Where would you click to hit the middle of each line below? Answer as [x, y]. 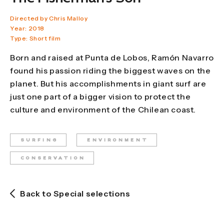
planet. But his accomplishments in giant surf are [108, 83]
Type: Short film [35, 38]
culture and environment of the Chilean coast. [103, 109]
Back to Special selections [75, 193]
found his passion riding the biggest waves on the [110, 70]
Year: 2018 [27, 28]
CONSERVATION [53, 158]
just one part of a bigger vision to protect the [100, 96]
